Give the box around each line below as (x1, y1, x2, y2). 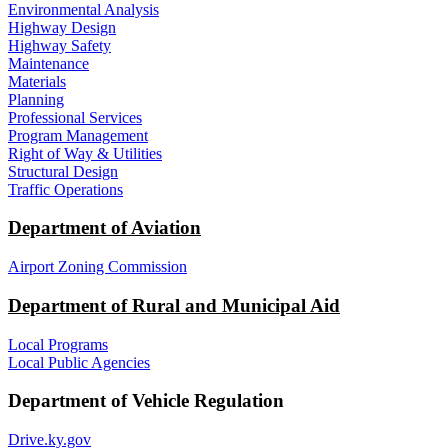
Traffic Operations (8, 180, 123, 198)
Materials (8, 72, 66, 90)
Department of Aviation (8, 217, 201, 239)
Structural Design (8, 162, 118, 180)
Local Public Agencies (8, 353, 150, 371)
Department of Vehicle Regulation (8, 390, 284, 412)
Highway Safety (8, 36, 111, 54)
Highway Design (8, 18, 116, 36)
